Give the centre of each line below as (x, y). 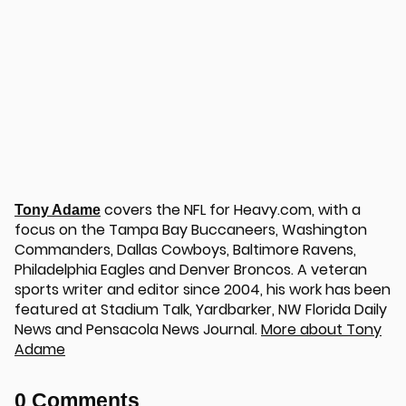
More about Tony (321, 329)
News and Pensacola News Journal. (138, 329)
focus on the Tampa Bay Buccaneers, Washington (191, 229)
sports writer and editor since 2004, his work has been (203, 289)
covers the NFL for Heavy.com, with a (231, 209)
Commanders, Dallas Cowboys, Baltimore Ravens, (185, 249)
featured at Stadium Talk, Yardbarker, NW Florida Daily (201, 309)
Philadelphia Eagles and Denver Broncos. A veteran (191, 269)
